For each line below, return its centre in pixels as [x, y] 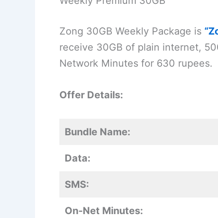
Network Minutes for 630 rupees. [136, 64]
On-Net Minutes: [104, 211]
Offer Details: [91, 95]
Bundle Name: [98, 132]
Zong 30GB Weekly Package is [132, 31]
